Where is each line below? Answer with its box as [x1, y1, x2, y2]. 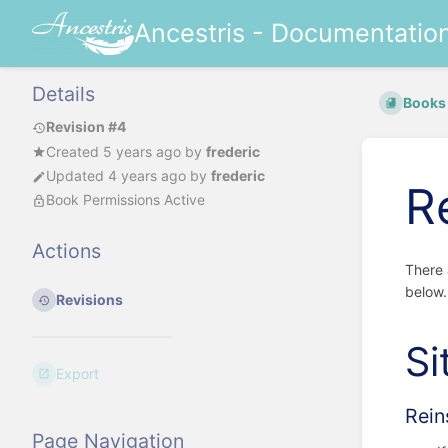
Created [46, 142, 103, 160]
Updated [46, 167, 108, 185]
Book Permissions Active [46, 191, 205, 209]
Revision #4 [46, 118, 126, 136]
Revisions [56, 291, 124, 309]
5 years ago [103, 142, 181, 160]
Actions [32, 239, 101, 264]
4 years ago [108, 167, 186, 185]
